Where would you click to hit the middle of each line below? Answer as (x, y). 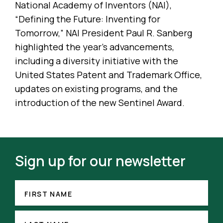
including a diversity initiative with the (97, 61)
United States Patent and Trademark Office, (109, 75)
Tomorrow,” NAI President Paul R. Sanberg (104, 33)
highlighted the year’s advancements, (95, 47)
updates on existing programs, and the (96, 89)
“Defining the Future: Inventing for (88, 19)
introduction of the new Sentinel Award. (100, 103)
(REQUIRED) (37, 202)
